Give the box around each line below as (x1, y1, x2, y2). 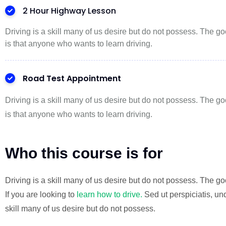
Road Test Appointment (23, 73, 121, 84)
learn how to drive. (77, 190, 142, 199)
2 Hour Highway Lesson (23, 5, 116, 17)
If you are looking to (5, 190, 77, 199)
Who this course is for (5, 145, 163, 161)
